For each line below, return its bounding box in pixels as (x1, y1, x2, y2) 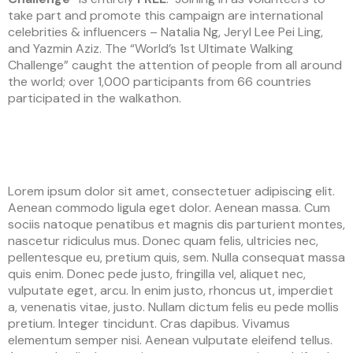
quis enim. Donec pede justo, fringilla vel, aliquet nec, (8, 265, 306, 282)
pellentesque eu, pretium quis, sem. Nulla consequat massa (8, 248, 345, 266)
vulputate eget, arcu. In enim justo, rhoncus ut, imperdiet (8, 281, 333, 299)
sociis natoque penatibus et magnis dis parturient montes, (8, 215, 345, 232)
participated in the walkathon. (8, 89, 181, 106)
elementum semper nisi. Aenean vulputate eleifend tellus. (8, 331, 333, 348)
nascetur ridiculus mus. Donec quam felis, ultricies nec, (8, 232, 318, 249)
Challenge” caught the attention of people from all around (8, 56, 342, 73)
